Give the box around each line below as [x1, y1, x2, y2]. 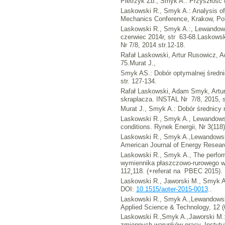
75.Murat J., [120, 59, 156, 67]
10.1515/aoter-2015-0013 [136, 185, 208, 193]
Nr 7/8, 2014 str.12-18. [120, 41, 185, 49]
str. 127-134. [120, 77, 157, 85]
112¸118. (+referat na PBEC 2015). [120, 167, 222, 175]
